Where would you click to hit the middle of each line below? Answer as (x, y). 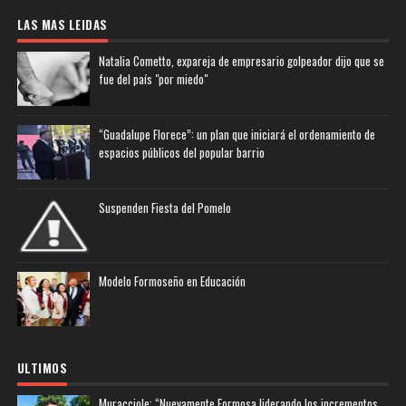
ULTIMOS (42, 368)
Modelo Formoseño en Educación (172, 281)
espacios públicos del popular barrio (181, 153)
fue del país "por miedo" (153, 79)
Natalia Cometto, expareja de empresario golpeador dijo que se (241, 61)
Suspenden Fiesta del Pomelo (164, 208)
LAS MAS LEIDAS (62, 25)
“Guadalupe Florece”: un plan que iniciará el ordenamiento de (237, 135)
